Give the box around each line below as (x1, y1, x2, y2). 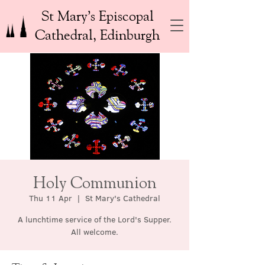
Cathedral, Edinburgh (35, 26, 160, 43)
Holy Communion (33, 172, 157, 192)
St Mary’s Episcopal (41, 7, 154, 24)
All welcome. (71, 226, 118, 238)
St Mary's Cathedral (85, 192, 160, 204)
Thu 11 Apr (29, 192, 72, 204)
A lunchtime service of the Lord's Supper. (18, 214, 172, 225)
